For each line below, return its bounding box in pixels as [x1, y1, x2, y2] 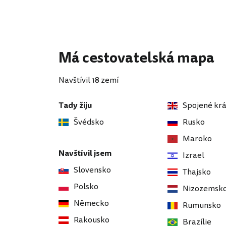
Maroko [183, 133, 212, 145]
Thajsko [183, 166, 211, 178]
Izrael [183, 149, 204, 161]
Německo [74, 197, 109, 209]
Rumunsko [183, 199, 221, 211]
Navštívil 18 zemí [59, 74, 119, 86]
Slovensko [74, 164, 111, 176]
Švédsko [74, 116, 104, 128]
